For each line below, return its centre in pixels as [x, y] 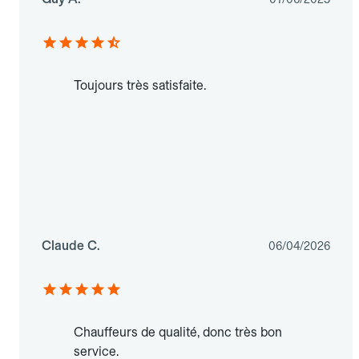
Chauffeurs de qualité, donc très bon [178, 333]
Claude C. [71, 246]
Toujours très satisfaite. [140, 86]
